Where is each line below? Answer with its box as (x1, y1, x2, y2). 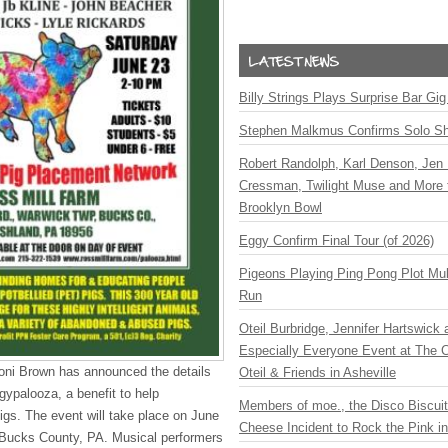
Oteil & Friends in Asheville (239, 365, 396, 380)
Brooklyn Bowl (239, 200, 322, 215)
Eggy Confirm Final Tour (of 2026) (239, 233, 434, 248)
